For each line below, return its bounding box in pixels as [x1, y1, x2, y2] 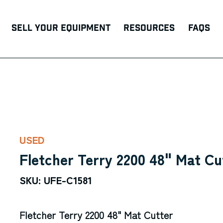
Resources [123, 22, 175, 34]
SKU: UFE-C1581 [19, 172, 92, 187]
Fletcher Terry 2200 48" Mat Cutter [19, 208, 173, 222]
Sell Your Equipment [11, 22, 111, 34]
